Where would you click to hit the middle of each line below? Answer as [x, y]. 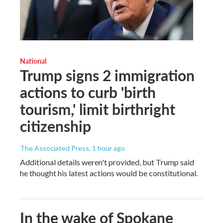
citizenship [56, 126]
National [33, 60]
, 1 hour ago [107, 148]
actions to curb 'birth [88, 92]
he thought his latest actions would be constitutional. [109, 173]
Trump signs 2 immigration [107, 75]
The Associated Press [55, 148]
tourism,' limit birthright [98, 109]
